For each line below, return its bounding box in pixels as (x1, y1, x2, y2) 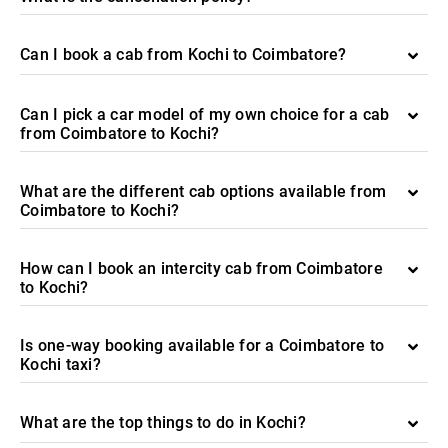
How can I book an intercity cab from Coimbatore (20, 259, 383, 278)
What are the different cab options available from (20, 182, 387, 201)
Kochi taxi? (20, 355, 101, 374)
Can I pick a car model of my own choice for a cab (20, 105, 390, 124)
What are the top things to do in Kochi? (20, 413, 306, 432)
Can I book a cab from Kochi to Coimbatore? (20, 45, 347, 64)
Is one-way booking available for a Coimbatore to (20, 336, 384, 355)
